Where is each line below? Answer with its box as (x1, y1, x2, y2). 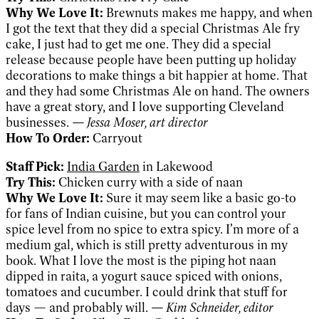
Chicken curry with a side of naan (56, 174, 243, 190)
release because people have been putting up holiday (6, 51, 296, 68)
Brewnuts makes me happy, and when (103, 4, 313, 21)
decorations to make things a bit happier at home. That (6, 67, 308, 83)
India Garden (67, 158, 140, 174)
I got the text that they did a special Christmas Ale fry (6, 20, 300, 36)
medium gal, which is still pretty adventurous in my (6, 236, 288, 253)
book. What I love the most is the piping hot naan (6, 252, 276, 268)
